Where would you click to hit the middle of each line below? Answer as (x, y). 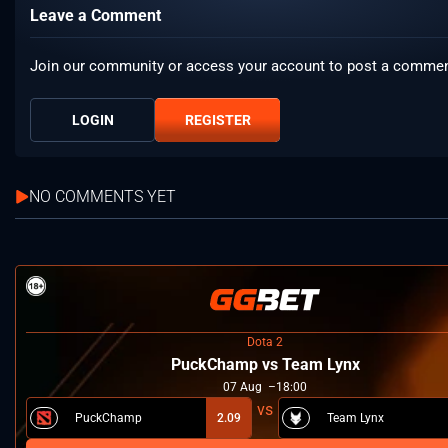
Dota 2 (265, 342)
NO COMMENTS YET (102, 197)
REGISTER (217, 120)
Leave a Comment (95, 16)
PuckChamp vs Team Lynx (265, 365)
